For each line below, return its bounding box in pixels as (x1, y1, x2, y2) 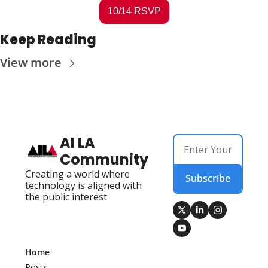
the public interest (25, 190, 107, 204)
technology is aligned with (25, 179, 142, 193)
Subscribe (185, 172, 231, 185)
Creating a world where (25, 167, 130, 181)
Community (60, 150, 148, 170)
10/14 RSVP (107, 6, 161, 17)
